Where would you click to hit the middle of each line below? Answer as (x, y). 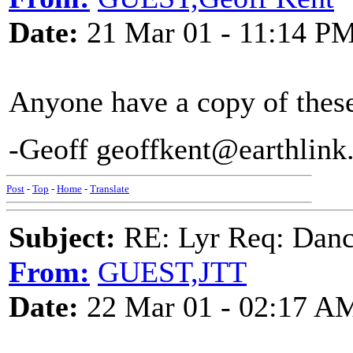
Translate (110, 189)
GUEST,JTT (172, 272)
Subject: (62, 237)
